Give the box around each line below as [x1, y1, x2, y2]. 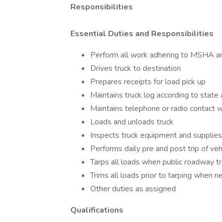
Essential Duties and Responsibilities [70, 28, 216, 39]
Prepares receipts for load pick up [90, 76, 206, 87]
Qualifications [70, 205, 123, 216]
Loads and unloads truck [90, 116, 173, 127]
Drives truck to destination [90, 63, 181, 74]
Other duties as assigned [90, 183, 176, 194]
